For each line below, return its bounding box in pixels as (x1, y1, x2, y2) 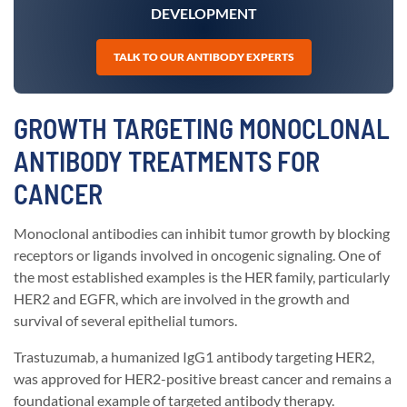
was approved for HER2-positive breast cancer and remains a (14, 370, 392, 388)
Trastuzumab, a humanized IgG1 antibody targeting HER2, (14, 348, 374, 366)
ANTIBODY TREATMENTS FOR (14, 144, 320, 178)
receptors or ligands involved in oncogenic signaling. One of (14, 246, 381, 264)
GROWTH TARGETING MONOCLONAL (14, 112, 390, 145)
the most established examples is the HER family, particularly (14, 268, 390, 286)
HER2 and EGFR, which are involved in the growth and (14, 290, 350, 308)
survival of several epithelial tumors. (14, 312, 237, 330)
